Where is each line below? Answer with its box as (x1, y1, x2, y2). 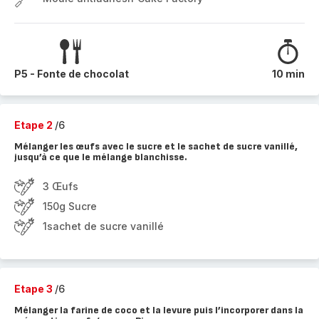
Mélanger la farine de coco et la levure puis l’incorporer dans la (14, 304, 303, 316)
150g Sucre (43, 200, 97, 212)
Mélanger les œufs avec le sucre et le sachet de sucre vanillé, (14, 140, 298, 152)
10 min (272, 68, 305, 80)
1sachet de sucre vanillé (43, 220, 164, 232)
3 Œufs (43, 180, 78, 192)
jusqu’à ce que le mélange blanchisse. (14, 151, 187, 163)
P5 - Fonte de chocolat (14, 68, 129, 80)
